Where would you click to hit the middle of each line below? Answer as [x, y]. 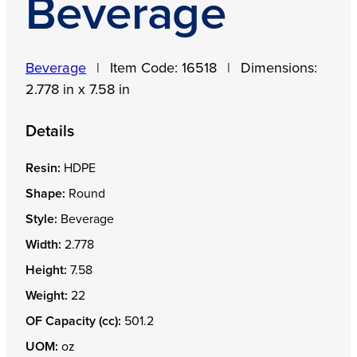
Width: [43, 245]
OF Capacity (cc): [73, 322]
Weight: [47, 296]
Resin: [43, 169]
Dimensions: [279, 69]
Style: [41, 220]
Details [50, 132]
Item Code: [146, 69]
